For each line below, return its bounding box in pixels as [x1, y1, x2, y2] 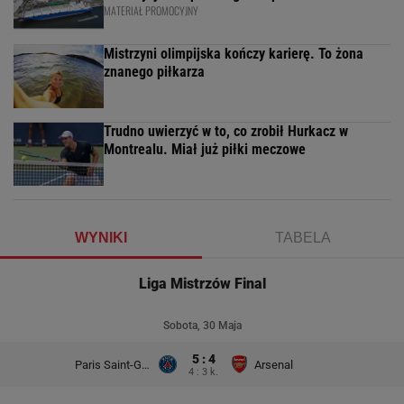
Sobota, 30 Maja [162, 319, 242, 333]
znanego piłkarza [104, 63, 205, 81]
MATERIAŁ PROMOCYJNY [104, 3, 198, 19]
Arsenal [253, 357, 293, 372]
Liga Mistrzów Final [138, 275, 266, 293]
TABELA [275, 230, 331, 246]
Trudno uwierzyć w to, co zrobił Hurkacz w [104, 123, 348, 141]
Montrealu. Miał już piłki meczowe [104, 141, 306, 159]
